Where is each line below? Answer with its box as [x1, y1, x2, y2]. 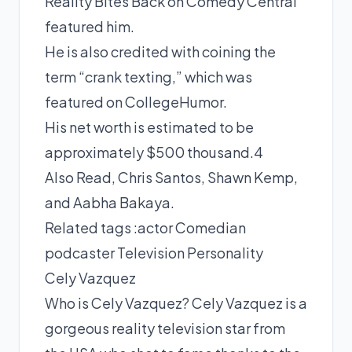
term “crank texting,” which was [45, 67, 252, 86]
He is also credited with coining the [45, 42, 276, 60]
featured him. [45, 16, 134, 35]
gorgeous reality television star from [45, 318, 285, 337]
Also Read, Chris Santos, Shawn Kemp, [45, 167, 298, 186]
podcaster [45, 243, 115, 262]
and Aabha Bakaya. [45, 192, 174, 211]
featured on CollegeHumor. [45, 92, 227, 111]
